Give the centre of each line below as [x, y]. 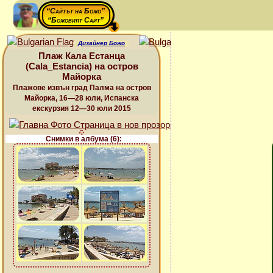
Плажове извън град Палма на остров [82, 88]
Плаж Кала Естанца [82, 56]
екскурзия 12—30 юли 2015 [82, 108]
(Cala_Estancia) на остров [82, 66]
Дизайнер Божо [101, 43]
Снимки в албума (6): [83, 139]
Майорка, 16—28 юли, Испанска [82, 98]
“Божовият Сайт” [76, 20]
